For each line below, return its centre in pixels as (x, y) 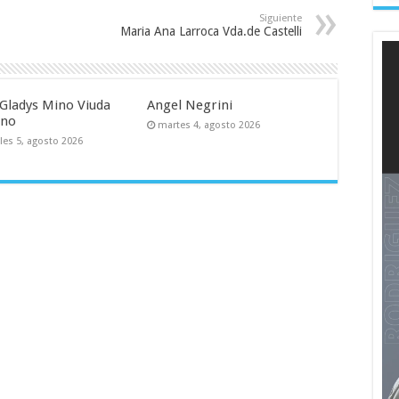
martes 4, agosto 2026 (208, 125)
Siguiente (281, 18)
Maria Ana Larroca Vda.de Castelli (211, 31)
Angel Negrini (189, 105)
